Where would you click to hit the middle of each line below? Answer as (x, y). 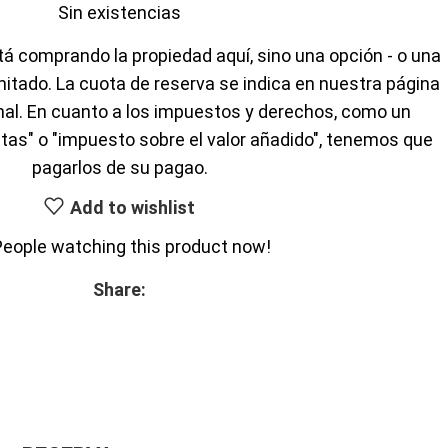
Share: (119, 290)
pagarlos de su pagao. (119, 168)
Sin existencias (119, 13)
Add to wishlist (132, 207)
